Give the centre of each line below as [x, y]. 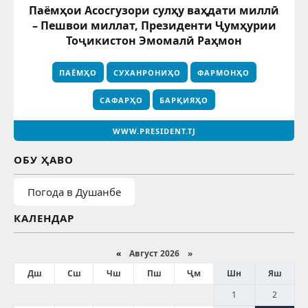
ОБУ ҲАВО [44, 160]
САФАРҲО [121, 100]
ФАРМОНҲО [223, 72]
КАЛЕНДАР [44, 218]
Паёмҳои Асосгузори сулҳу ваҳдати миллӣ [154, 11]
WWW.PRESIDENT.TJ [154, 131]
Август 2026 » [156, 254]
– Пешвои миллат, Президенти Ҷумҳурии [154, 26]
